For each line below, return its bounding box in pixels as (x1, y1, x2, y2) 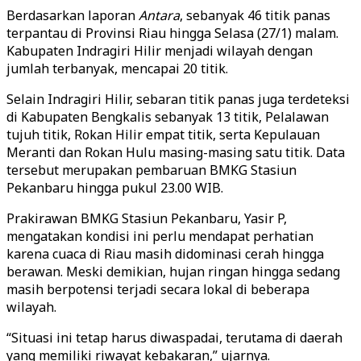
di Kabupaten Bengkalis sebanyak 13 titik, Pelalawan (6, 108, 329, 126)
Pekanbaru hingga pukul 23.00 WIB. (6, 179, 223, 197)
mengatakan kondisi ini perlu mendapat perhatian (6, 227, 313, 245)
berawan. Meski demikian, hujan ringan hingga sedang (6, 263, 340, 280)
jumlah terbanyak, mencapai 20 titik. (6, 60, 228, 77)
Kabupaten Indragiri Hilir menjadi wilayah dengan (6, 42, 313, 60)
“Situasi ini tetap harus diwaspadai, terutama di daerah (6, 329, 342, 346)
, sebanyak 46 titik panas (180, 6, 330, 24)
